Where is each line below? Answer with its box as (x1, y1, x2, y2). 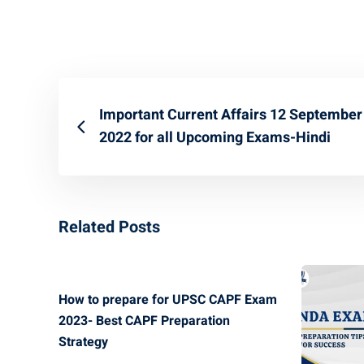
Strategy (58, 331, 108, 352)
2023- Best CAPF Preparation (58, 310, 230, 331)
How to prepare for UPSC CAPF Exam (58, 289, 277, 310)
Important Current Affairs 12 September (99, 103, 362, 126)
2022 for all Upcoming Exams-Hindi (99, 126, 331, 149)
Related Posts (58, 214, 160, 239)
